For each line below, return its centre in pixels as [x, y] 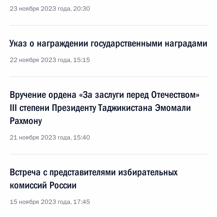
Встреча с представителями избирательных [93, 172]
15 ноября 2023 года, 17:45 [50, 202]
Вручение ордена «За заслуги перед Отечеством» [105, 94]
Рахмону [26, 121]
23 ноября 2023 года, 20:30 [50, 9]
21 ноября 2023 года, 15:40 [50, 138]
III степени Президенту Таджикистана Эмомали [100, 108]
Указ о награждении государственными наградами [108, 43]
